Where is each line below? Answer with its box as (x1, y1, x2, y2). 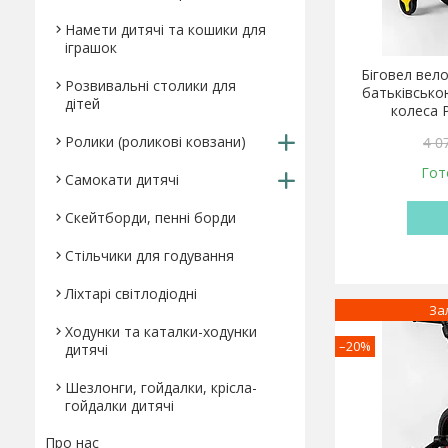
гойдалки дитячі (65, 396, 174, 415)
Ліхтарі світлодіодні (65, 284, 197, 303)
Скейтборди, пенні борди (65, 208, 236, 227)
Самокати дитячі (65, 170, 179, 189)
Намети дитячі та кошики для (65, 20, 266, 39)
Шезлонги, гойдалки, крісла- (65, 378, 257, 397)
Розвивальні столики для (65, 76, 236, 95)
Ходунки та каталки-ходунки (65, 322, 257, 341)
